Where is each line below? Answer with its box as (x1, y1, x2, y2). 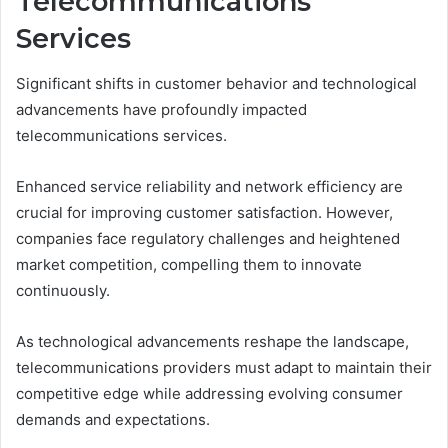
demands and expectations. (16, 409, 210, 429)
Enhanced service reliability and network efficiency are (16, 176, 403, 196)
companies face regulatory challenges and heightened (16, 228, 400, 248)
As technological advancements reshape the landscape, (16, 331, 409, 351)
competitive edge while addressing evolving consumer (16, 383, 403, 403)
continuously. (16, 280, 110, 300)
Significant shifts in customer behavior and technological (16, 73, 417, 93)
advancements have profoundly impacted (16, 99, 307, 119)
